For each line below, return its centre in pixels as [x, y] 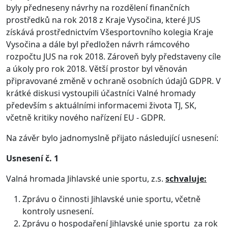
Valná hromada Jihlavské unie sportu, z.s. [86, 178]
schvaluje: [186, 178]
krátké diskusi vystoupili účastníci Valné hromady [101, 93]
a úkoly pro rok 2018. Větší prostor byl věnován [97, 68]
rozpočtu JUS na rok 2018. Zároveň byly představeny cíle [113, 56]
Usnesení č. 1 [32, 158]
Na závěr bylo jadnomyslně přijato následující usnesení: [112, 138]
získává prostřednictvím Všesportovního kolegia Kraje [110, 32]
